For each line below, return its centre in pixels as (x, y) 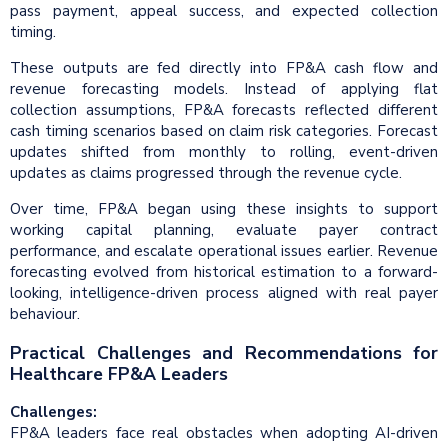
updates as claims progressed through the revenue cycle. (206, 173)
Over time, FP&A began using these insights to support (224, 209)
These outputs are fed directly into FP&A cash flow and (224, 68)
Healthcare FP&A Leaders (119, 373)
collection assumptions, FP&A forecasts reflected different (224, 110)
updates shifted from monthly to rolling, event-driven (224, 152)
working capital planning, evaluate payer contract (224, 230)
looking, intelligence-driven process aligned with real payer (224, 293)
